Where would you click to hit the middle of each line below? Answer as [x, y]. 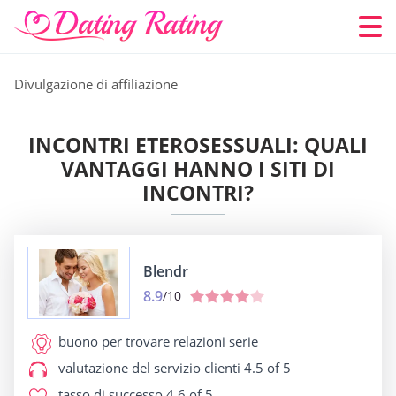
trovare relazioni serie [190, 341]
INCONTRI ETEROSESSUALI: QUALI [198, 145]
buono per [90, 341]
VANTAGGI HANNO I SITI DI [198, 169]
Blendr [166, 271]
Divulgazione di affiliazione [96, 84]
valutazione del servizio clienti [149, 368]
